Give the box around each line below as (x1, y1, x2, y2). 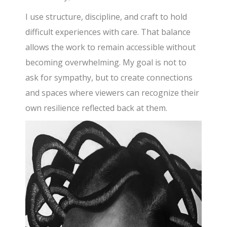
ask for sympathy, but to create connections (25, 72, 193, 84)
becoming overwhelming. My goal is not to (25, 57, 187, 68)
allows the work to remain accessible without (25, 42, 196, 53)
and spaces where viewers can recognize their (25, 87, 200, 99)
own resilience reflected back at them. (25, 102, 168, 114)
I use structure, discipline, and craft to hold (25, 11, 187, 23)
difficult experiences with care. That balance (25, 26, 191, 38)
